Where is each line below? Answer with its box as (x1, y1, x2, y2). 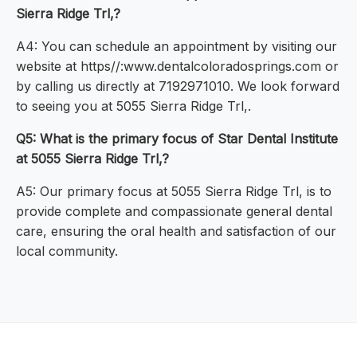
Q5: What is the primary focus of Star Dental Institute (16, 131, 338, 147)
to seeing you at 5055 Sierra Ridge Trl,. (16, 98, 251, 115)
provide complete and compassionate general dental (16, 203, 332, 220)
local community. (16, 243, 118, 260)
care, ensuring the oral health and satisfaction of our (16, 223, 336, 240)
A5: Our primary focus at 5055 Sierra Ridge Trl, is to (16, 183, 331, 200)
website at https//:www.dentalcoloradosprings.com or (16, 58, 339, 75)
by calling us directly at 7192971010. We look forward (16, 78, 339, 95)
